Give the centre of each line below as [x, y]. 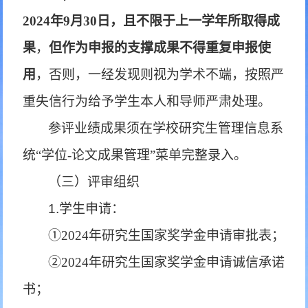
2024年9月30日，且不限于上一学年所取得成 [152, 21]
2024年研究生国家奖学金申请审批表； [173, 235]
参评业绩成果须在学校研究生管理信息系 [166, 128]
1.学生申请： [87, 209]
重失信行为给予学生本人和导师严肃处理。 [147, 101]
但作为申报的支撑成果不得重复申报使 [160, 48]
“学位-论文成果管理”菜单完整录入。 [142, 155]
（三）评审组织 [94, 182]
